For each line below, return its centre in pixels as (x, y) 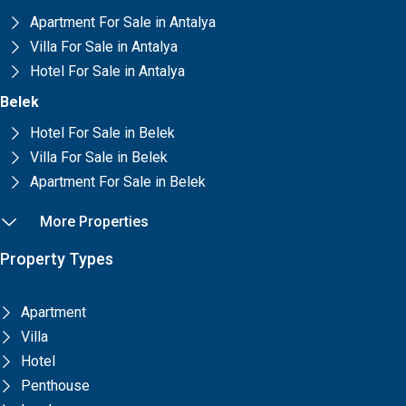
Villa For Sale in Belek (98, 157)
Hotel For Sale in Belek (102, 133)
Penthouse (55, 386)
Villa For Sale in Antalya (103, 47)
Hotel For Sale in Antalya (107, 71)
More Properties (94, 222)
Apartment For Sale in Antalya (122, 22)
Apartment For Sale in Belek (117, 182)
